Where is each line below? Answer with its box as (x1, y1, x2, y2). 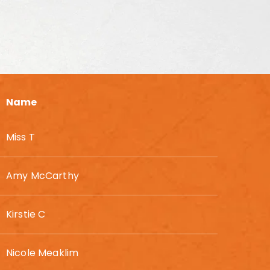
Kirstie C (6, 207, 46, 221)
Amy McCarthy (6, 169, 79, 183)
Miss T (6, 130, 35, 144)
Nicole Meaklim (6, 246, 79, 260)
